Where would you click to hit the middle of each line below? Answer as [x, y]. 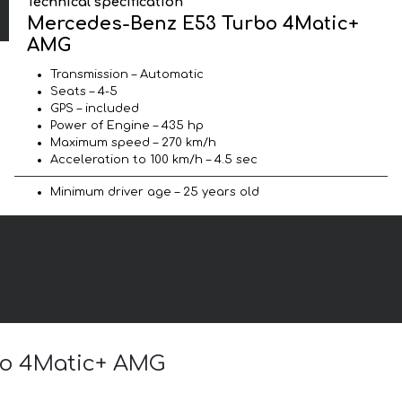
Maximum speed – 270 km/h [133, 142]
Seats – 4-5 [84, 91]
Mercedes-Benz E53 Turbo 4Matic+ [193, 23]
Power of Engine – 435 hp [127, 125]
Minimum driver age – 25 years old [155, 192]
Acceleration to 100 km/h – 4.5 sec [154, 159]
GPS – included [95, 108]
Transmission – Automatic [127, 74]
